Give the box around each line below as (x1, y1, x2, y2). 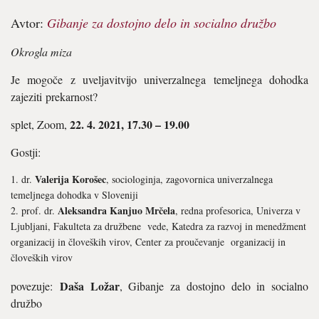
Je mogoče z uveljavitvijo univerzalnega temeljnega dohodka (11, 72, 308, 87)
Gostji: (11, 145, 41, 159)
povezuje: (11, 278, 60, 293)
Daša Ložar (59, 278, 120, 294)
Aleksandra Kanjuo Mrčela (58, 203, 175, 218)
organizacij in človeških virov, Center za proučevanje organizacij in (11, 235, 286, 249)
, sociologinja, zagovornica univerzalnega (106, 172, 273, 186)
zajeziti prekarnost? (11, 89, 98, 104)
